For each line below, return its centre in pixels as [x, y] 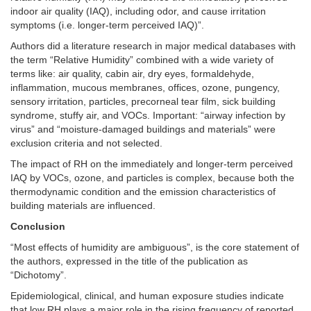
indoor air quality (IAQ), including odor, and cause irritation [138, 11]
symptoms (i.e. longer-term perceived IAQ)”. [107, 25]
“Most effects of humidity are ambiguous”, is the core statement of [155, 247]
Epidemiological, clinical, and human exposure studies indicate [147, 296]
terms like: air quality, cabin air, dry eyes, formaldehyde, [132, 74]
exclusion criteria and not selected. [86, 143]
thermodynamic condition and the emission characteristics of [143, 192]
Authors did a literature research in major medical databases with [153, 46]
